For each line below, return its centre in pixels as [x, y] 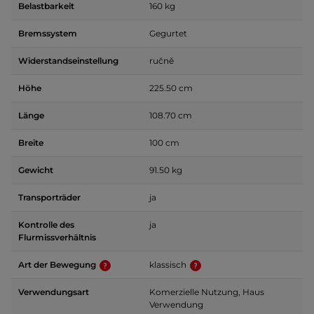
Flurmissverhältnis [57, 237]
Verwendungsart [54, 292]
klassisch [169, 265]
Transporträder [49, 197]
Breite [31, 143]
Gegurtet [168, 33]
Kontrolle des [46, 225]
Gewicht [36, 170]
